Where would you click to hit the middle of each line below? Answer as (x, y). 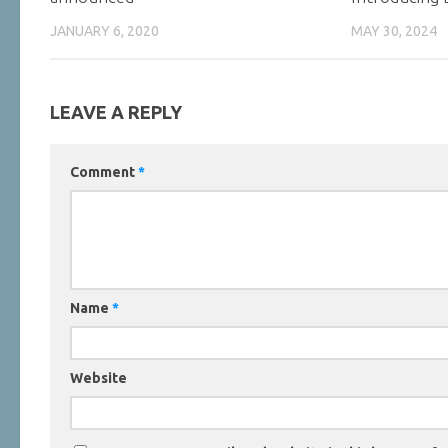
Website (98, 377)
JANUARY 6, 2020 (104, 31)
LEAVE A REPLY (116, 111)
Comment (104, 171)
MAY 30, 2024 (394, 31)
